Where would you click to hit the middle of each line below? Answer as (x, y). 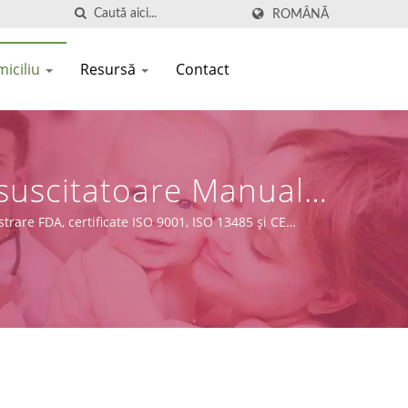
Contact (203, 69)
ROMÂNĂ (301, 14)
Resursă (110, 69)
